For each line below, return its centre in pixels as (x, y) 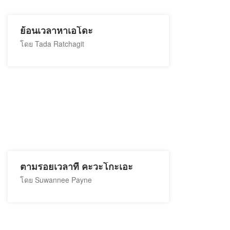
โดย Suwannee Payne (56, 180)
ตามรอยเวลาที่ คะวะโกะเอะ (76, 167)
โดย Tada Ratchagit (52, 44)
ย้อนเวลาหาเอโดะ (56, 31)
